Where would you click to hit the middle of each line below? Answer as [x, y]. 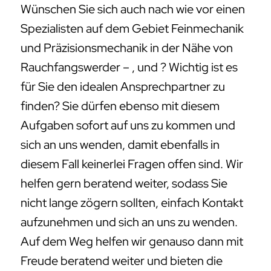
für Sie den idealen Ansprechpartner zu [123, 87]
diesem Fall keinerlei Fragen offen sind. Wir [132, 164]
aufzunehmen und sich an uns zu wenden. [129, 222]
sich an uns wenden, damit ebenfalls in [120, 145]
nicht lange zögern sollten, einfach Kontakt [132, 203]
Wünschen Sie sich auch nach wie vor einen [133, 9]
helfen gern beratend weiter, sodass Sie [124, 184]
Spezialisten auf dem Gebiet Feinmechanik [132, 29]
